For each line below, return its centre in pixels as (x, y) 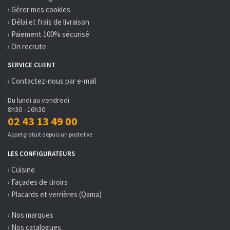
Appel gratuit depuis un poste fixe (50, 134)
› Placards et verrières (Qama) (55, 194)
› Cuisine (21, 170)
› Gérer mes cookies (39, 9)
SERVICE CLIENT (32, 65)
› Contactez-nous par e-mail (52, 81)
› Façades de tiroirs (38, 182)
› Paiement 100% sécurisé (49, 34)
